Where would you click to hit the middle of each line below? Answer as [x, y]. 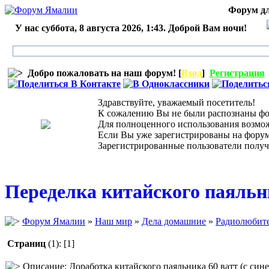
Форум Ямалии [54, 221]
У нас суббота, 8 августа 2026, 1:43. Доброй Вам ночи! [131, 28]
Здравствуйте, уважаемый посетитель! [172, 102]
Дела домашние [174, 221]
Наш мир [113, 221]
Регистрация [237, 73]
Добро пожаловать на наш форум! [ [102, 73]
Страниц [26, 243]
